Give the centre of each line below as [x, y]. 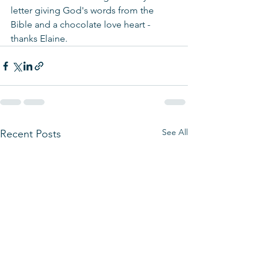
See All [175, 132]
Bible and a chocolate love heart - [82, 24]
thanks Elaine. [39, 38]
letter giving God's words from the [83, 10]
